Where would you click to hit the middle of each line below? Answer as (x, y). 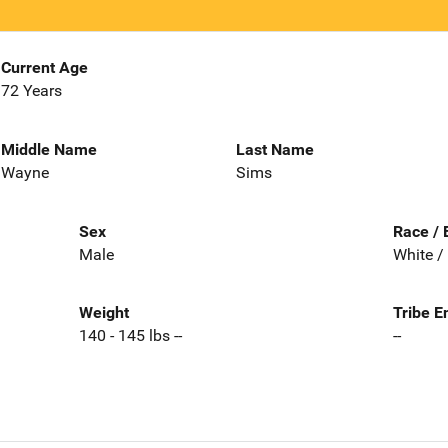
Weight (103, 313)
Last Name (275, 149)
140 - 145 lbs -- (130, 336)
